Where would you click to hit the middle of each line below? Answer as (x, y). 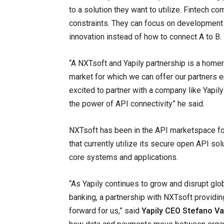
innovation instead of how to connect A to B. (145, 36)
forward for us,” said (105, 210)
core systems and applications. (123, 157)
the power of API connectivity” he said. (137, 103)
